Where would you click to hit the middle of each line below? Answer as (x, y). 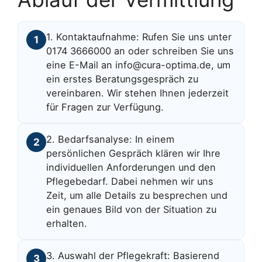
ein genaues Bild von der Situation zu (132, 210)
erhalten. (67, 224)
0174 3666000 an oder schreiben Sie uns (140, 51)
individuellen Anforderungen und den (131, 168)
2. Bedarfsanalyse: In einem (111, 139)
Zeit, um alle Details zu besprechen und (137, 196)
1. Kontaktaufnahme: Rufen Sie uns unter (139, 37)
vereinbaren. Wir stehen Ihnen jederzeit (138, 93)
